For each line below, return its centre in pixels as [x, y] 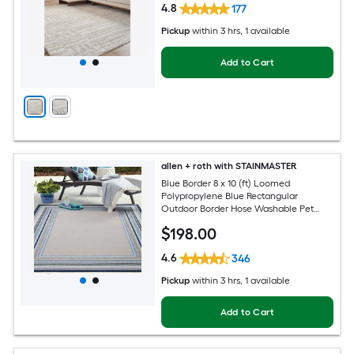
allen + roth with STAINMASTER [229, 166]
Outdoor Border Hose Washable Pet [238, 209]
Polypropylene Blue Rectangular [230, 196]
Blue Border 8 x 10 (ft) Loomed [226, 184]
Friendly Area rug [198, 222]
